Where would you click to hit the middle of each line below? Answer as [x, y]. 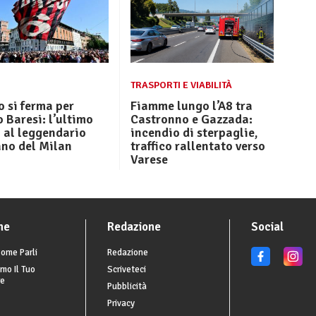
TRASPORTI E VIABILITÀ [181, 85]
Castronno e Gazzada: [191, 120]
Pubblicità [127, 287]
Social [267, 227]
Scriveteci [127, 270]
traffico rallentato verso [197, 146]
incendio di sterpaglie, [194, 133]
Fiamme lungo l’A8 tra [191, 106]
